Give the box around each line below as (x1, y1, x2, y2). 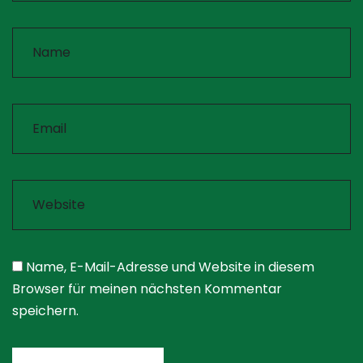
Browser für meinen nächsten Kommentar (12, 280, 282, 299)
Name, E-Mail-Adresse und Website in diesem (26, 258, 314, 277)
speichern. (12, 301, 79, 321)
